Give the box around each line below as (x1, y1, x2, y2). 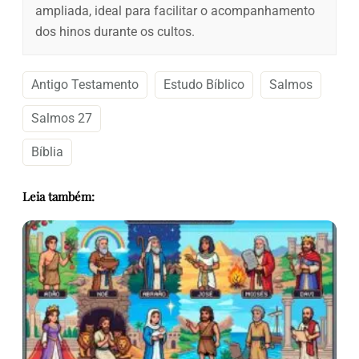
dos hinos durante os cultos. (35, 24, 195, 40)
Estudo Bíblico (163, 77, 244, 93)
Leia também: (22, 188, 95, 204)
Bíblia (31, 144, 63, 160)
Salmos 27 (31, 111, 92, 127)
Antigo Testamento (31, 77, 139, 93)
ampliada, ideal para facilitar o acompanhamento (35, 3, 315, 19)
